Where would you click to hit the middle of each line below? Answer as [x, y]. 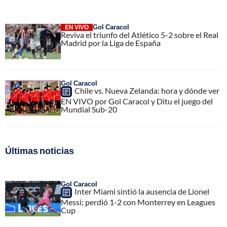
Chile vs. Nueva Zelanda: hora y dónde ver [147, 90]
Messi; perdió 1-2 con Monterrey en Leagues [138, 202]
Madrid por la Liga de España [111, 43]
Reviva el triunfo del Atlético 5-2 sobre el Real [140, 34]
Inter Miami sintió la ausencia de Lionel [142, 191]
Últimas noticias [40, 150]
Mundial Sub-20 [89, 109]
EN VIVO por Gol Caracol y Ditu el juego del [137, 101]
